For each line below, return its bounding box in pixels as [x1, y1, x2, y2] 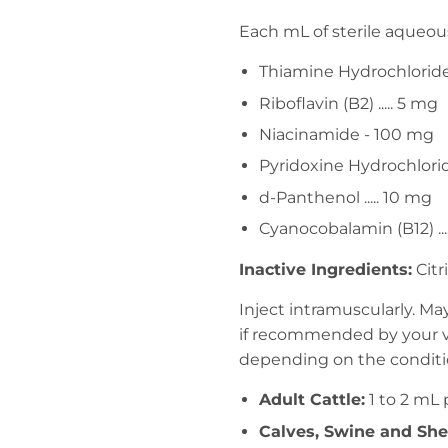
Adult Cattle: [259, 390, 365, 410]
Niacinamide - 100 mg [259, 124, 434, 144]
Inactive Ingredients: [239, 260, 412, 280]
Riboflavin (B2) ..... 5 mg [259, 93, 438, 113]
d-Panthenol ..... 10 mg [259, 187, 432, 207]
